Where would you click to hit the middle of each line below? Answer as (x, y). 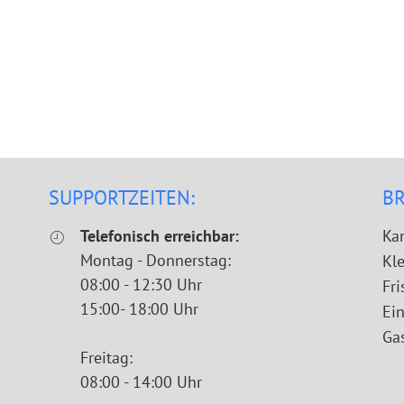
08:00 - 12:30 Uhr (141, 285)
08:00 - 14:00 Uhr (141, 382)
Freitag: (106, 358)
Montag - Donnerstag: (156, 260)
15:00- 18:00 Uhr (139, 309)
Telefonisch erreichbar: (160, 236)
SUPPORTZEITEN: (122, 197)
